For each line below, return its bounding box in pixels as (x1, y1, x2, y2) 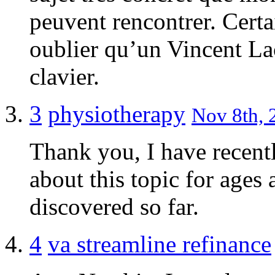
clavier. (29, 63, 99, 90)
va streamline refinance (48, 230, 271, 257)
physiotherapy (48, 100, 185, 127)
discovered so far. (29, 193, 199, 220)
